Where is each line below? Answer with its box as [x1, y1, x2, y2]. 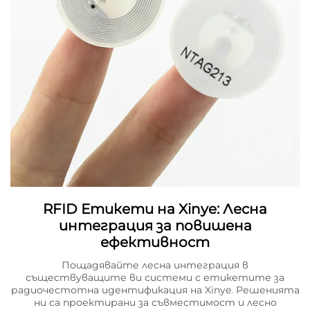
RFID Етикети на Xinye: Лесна [43, 201, 267, 218]
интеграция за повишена [58, 217, 252, 235]
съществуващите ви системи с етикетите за [26, 271, 284, 284]
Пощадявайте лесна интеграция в [62, 259, 248, 272]
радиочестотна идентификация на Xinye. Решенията [10, 284, 300, 297]
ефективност [100, 234, 210, 251]
